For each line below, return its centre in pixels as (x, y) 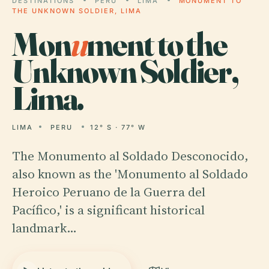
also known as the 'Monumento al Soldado (130, 174)
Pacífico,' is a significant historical (108, 210)
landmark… (44, 228)
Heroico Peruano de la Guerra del (109, 192)
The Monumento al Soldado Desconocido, (130, 156)
